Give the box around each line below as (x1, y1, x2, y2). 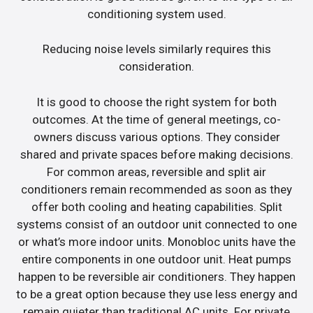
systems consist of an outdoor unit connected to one (16, 217, 297, 231)
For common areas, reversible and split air (47, 164, 266, 179)
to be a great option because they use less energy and (15, 286, 298, 301)
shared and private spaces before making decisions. (20, 147, 293, 161)
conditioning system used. (87, 6, 226, 21)
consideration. (119, 59, 194, 74)
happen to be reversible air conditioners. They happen (17, 269, 296, 284)
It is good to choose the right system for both (36, 94, 277, 109)
